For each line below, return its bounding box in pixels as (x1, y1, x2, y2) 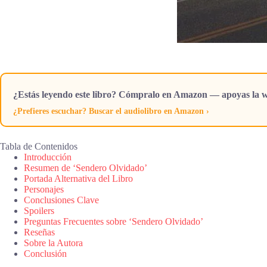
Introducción (24, 151, 72, 162)
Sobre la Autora (24, 237, 83, 248)
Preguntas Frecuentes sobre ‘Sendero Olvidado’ (24, 216, 203, 226)
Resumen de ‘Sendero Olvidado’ (24, 162, 147, 173)
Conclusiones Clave (24, 194, 99, 205)
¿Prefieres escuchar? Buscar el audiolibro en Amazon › (13, 106, 209, 116)
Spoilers (24, 205, 54, 216)
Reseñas (24, 226, 55, 237)
